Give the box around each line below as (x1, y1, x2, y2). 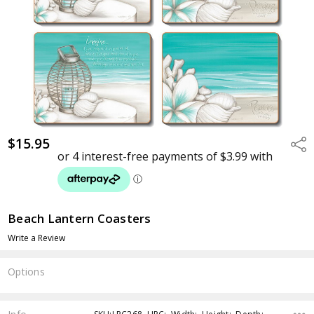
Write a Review (8, 231, 66, 244)
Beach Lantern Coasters (8, 210, 151, 226)
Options (8, 264, 45, 278)
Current (8, 285, 42, 299)
